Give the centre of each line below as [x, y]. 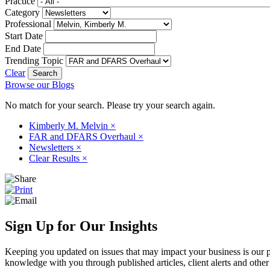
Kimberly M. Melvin [70, 125]
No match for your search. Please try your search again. [110, 105]
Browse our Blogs [39, 84]
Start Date [24, 36]
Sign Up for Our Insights [81, 226]
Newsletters [52, 147]
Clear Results [55, 158]
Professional [28, 24]
